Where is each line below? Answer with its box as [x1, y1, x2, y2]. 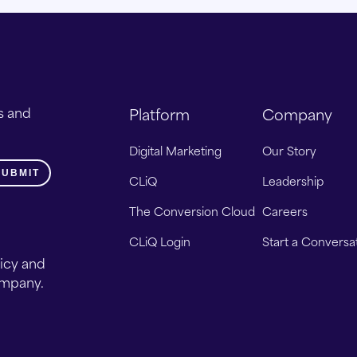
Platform [128, 102, 190, 125]
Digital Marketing [128, 141, 222, 159]
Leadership [262, 171, 324, 190]
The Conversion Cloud [128, 202, 255, 220]
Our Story [262, 141, 317, 159]
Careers [262, 202, 308, 220]
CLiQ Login [128, 232, 190, 250]
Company [262, 102, 333, 125]
